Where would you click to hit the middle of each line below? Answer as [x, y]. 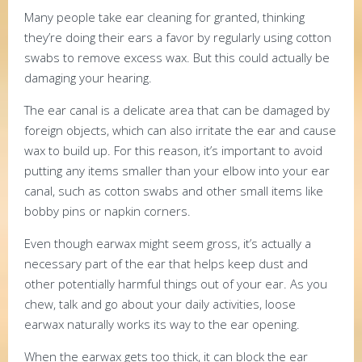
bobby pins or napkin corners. [107, 210]
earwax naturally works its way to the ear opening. [162, 324]
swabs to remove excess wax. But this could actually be [177, 57]
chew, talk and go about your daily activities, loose [160, 303]
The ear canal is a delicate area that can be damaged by [177, 109]
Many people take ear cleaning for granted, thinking [164, 17]
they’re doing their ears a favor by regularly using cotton [178, 37]
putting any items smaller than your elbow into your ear [177, 170]
